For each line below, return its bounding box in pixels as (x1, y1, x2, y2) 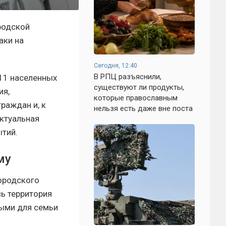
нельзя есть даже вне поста (94, 104, 193, 113)
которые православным (94, 93, 178, 102)
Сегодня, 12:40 (94, 62, 137, 69)
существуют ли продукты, (94, 83, 184, 92)
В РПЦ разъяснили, (94, 72, 161, 81)
